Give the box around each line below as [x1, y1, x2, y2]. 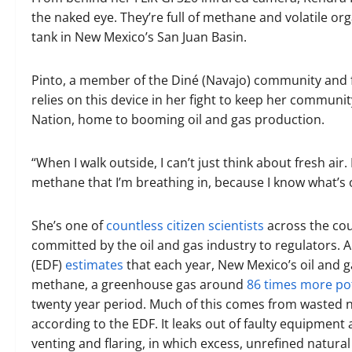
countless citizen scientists [106, 217, 264, 234]
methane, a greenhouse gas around [31, 276, 247, 293]
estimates [65, 256, 123, 273]
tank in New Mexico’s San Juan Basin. [31, 28, 247, 46]
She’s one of [31, 217, 106, 234]
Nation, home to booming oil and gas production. [31, 111, 324, 128]
